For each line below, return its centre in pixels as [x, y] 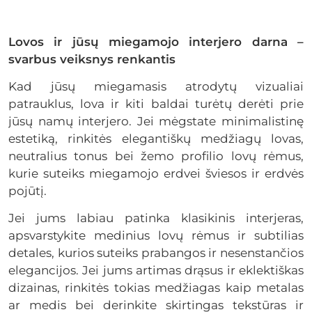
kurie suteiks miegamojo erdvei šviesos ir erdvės [156, 174]
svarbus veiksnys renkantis [94, 60]
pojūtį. [28, 191]
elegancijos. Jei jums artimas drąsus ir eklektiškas [156, 271]
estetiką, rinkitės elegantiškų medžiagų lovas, [156, 139]
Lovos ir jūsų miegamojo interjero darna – [156, 42]
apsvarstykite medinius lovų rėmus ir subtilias [156, 236]
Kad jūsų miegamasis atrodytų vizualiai [156, 87]
